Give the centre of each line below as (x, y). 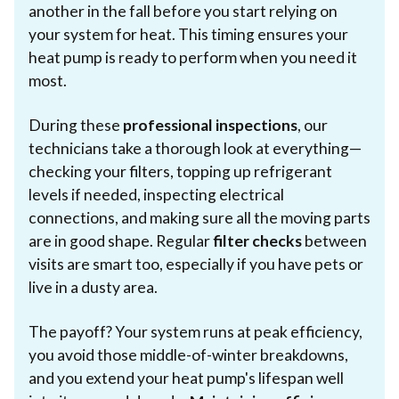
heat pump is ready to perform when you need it (193, 57)
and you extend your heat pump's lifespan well (186, 378)
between (334, 240)
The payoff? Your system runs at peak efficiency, (195, 331)
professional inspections (210, 125)
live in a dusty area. (93, 287)
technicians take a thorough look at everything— (195, 148)
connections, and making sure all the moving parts (199, 217)
